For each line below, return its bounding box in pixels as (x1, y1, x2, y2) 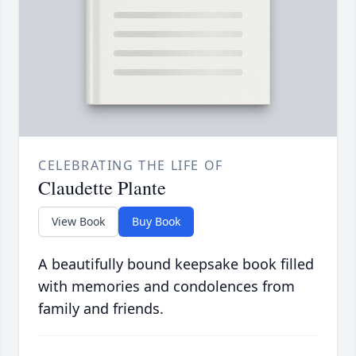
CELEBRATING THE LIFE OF (38, 157, 223, 175)
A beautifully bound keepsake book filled (38, 254, 314, 274)
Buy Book (132, 214, 180, 230)
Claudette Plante (38, 175, 166, 201)
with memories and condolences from (38, 277, 295, 296)
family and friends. (38, 299, 164, 319)
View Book (52, 214, 105, 230)
